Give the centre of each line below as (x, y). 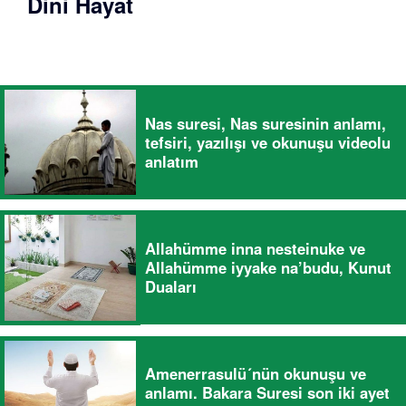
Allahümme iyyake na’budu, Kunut (268, 267)
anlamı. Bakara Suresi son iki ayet (267, 393)
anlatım (172, 161)
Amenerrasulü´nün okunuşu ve (256, 374)
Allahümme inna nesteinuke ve (255, 248)
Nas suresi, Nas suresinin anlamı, (266, 123)
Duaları (171, 286)
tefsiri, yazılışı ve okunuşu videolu (268, 142)
